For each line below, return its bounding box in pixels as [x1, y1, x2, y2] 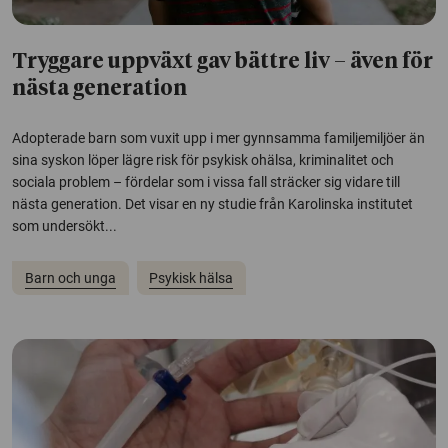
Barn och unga [24, 269, 116, 286]
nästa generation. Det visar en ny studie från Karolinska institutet [12, 196, 413, 213]
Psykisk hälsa [149, 269, 234, 286]
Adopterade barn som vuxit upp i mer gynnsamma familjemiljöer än [12, 130, 425, 147]
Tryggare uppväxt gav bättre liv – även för [12, 52, 433, 74]
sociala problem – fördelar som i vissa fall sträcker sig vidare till [12, 174, 400, 191]
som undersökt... [12, 218, 117, 235]
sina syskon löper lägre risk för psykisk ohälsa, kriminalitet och [12, 152, 394, 169]
